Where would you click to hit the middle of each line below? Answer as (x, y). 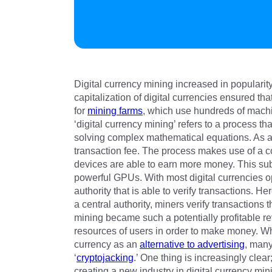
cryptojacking (105, 258)
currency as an (107, 245)
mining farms (115, 111)
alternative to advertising (192, 245)
